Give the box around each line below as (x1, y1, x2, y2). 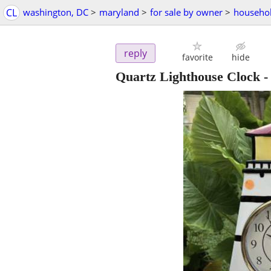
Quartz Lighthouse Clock (116, 69, 260, 85)
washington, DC (23, 6, 88, 18)
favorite (181, 51, 213, 64)
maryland (99, 6, 139, 18)
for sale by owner (150, 6, 223, 18)
